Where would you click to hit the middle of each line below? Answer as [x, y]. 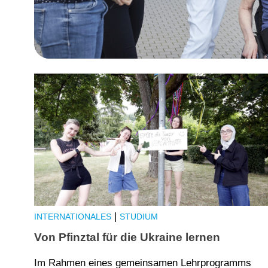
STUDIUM [139, 217]
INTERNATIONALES [73, 217]
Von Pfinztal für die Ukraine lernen [127, 237]
